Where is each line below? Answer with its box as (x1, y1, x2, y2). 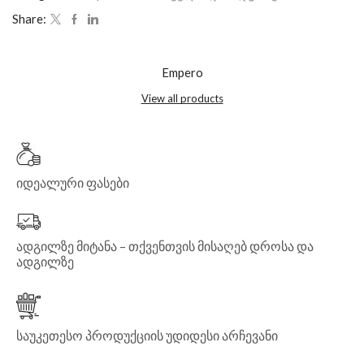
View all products (141, 91, 223, 105)
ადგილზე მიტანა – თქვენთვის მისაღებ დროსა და (16, 238, 314, 254)
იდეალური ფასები (16, 174, 129, 190)
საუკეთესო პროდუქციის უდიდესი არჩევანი (16, 327, 278, 343)
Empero (161, 64, 203, 80)
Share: (12, 11, 46, 26)
